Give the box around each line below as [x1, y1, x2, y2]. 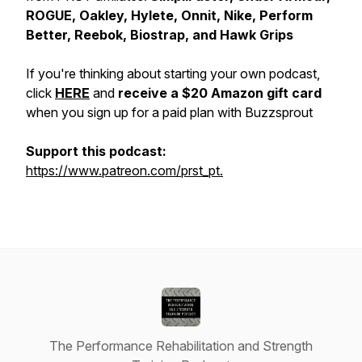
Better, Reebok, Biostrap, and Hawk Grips [26, 27, 293, 43]
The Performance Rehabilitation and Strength [49, 338, 313, 354]
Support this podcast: [26, 143, 166, 159]
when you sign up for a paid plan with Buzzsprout [26, 104, 313, 120]
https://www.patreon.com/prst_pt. [26, 162, 223, 179]
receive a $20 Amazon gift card [118, 85, 322, 101]
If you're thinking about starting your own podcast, [26, 65, 320, 82]
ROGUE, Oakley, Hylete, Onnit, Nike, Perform [26, 7, 313, 23]
